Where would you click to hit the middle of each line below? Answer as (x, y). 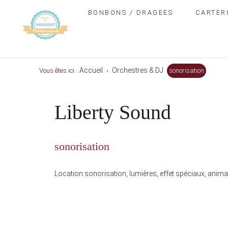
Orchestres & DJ (138, 70)
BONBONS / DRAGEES (131, 12)
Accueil (91, 70)
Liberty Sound (113, 112)
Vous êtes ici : (59, 70)
